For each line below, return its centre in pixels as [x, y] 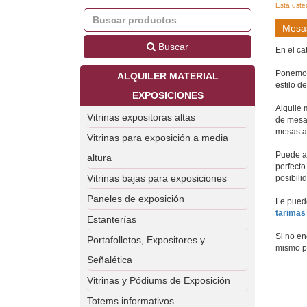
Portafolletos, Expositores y [146, 240]
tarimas [291, 213]
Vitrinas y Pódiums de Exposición [159, 280]
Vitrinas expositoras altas [141, 117]
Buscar [172, 47]
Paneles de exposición [136, 199]
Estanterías [112, 219]
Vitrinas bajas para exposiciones [157, 178]
